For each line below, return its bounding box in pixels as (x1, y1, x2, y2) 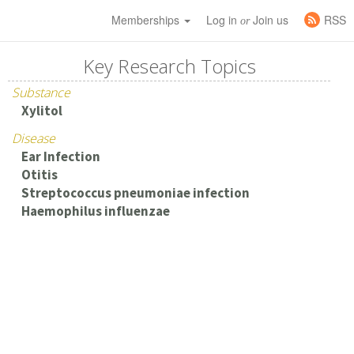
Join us (250, 12, 288, 28)
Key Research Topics (82, 53, 256, 79)
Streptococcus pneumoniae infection (21, 184, 250, 201)
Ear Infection (21, 148, 100, 165)
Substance (12, 84, 71, 101)
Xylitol (21, 102, 62, 119)
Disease (12, 130, 56, 147)
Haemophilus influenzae (21, 202, 170, 220)
